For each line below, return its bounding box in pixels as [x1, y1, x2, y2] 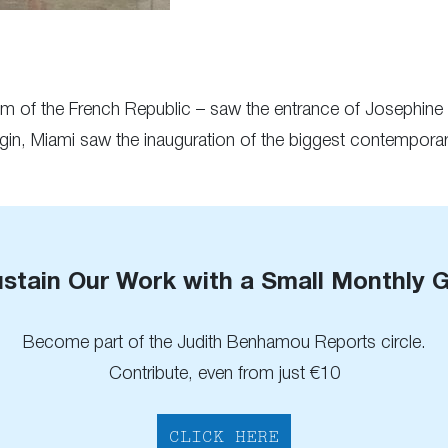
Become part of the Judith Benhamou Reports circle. [22, 334, 426, 351]
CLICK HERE [169, 429, 279, 446]
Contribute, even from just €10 [108, 365, 340, 382]
